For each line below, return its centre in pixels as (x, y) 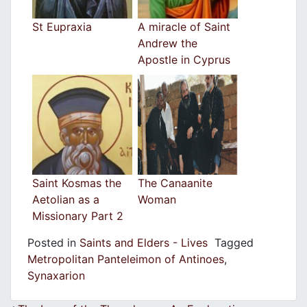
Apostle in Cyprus (184, 60)
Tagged (234, 243)
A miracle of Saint (184, 27)
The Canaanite (175, 183)
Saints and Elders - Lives (144, 243)
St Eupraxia (62, 27)
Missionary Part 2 (78, 216)
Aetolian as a (66, 200)
